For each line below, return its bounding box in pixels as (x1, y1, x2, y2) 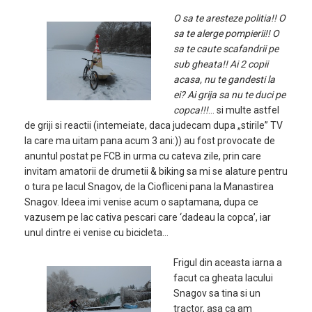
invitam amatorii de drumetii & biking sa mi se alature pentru (24, 166, 288, 177)
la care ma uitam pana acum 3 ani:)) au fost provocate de (24, 135, 275, 146)
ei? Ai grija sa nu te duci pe (173, 89, 286, 100)
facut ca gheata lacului (173, 272, 273, 283)
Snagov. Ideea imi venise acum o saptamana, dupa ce (24, 196, 258, 208)
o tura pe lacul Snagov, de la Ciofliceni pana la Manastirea (24, 181, 274, 192)
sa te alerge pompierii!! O (173, 28, 279, 39)
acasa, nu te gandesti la (173, 74, 275, 85)
